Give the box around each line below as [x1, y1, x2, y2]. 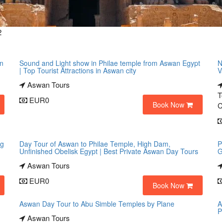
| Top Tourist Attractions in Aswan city [19, 65, 136, 75]
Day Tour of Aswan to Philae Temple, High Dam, [19, 139, 170, 149]
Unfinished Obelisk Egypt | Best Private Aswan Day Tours [19, 146, 198, 156]
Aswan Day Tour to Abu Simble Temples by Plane [19, 199, 174, 209]
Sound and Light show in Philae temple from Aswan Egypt [19, 58, 200, 68]
